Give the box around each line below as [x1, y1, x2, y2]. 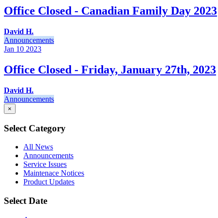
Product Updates [23, 178, 74, 186]
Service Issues [23, 160, 67, 169]
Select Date [4, 196, 47, 206]
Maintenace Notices [23, 169, 84, 178]
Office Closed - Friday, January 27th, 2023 [4, 63, 216, 76]
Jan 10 [4, 45, 24, 54]
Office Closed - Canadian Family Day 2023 [4, 4, 217, 18]
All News [23, 143, 53, 151]
